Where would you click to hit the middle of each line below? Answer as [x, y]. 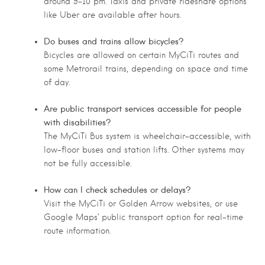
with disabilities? [77, 122]
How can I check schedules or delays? [117, 190]
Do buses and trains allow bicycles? [114, 42]
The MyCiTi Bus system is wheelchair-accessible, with [147, 136]
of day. [57, 83]
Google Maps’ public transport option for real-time [143, 217]
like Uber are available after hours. [112, 15]
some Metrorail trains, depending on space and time [146, 69]
